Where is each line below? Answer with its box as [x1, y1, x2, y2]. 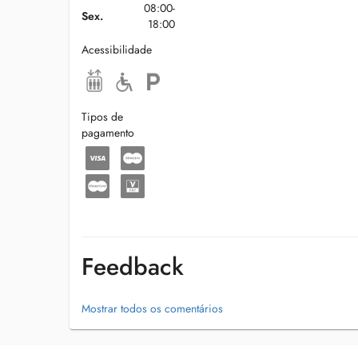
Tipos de [82, 109, 123, 125]
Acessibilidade [82, 42, 152, 58]
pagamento [82, 125, 134, 141]
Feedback [82, 249, 184, 284]
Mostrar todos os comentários [82, 300, 223, 316]
